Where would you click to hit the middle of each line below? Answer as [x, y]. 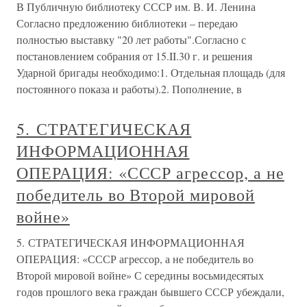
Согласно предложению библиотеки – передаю [127, 23]
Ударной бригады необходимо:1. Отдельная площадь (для [151, 72]
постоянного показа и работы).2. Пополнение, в [129, 89]
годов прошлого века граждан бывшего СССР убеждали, [150, 292]
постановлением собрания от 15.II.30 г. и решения [134, 56]
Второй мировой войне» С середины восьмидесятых [140, 275]
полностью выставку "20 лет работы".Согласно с [131, 39]
